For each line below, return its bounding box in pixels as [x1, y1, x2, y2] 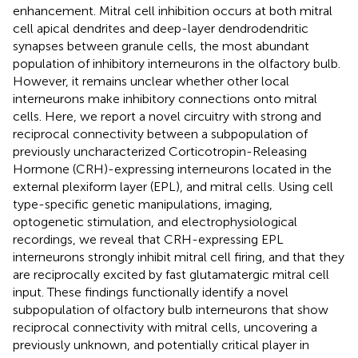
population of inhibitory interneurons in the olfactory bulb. [13, 55, 340, 71]
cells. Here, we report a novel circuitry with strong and [13, 108, 321, 124]
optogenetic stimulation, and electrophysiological [13, 213, 297, 229]
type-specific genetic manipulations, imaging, [13, 196, 272, 212]
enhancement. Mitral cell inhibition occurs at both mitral [13, 2, 332, 18]
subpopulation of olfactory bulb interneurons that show [13, 301, 328, 317]
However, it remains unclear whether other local [13, 73, 289, 89]
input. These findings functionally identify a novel [13, 284, 288, 300]
